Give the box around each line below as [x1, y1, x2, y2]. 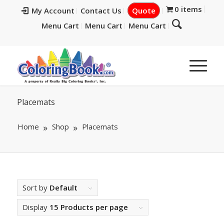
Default [49, 182, 77, 192]
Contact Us [80, 5, 121, 15]
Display [22, 202, 49, 212]
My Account [31, 5, 74, 15]
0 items [174, 4, 202, 14]
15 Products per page [49, 202, 128, 212]
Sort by [22, 182, 49, 192]
